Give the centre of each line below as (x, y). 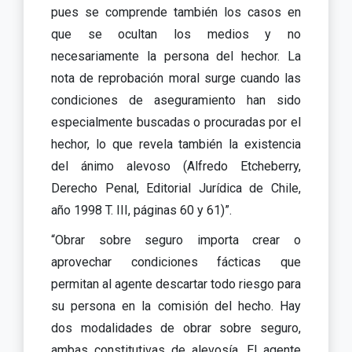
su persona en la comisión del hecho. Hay (176, 306)
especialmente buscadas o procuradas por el (176, 122)
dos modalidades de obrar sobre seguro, (176, 328)
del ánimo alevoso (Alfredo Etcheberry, (176, 166)
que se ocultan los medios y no (176, 34)
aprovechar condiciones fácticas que (176, 262)
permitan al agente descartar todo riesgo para (176, 284)
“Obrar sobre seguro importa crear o (176, 240)
